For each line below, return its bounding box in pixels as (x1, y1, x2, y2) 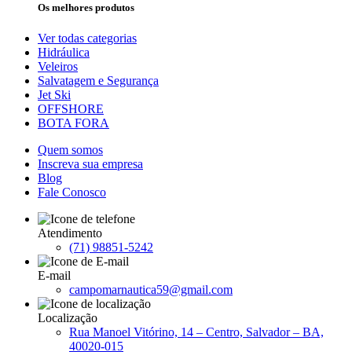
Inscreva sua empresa (38, 157, 143, 171)
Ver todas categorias (38, 31, 137, 46)
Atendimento (38, 226, 102, 240)
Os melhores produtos (38, 2, 134, 14)
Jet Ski (38, 88, 71, 102)
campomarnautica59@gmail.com (69, 283, 233, 297)
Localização (38, 311, 97, 325)
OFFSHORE (38, 102, 104, 116)
